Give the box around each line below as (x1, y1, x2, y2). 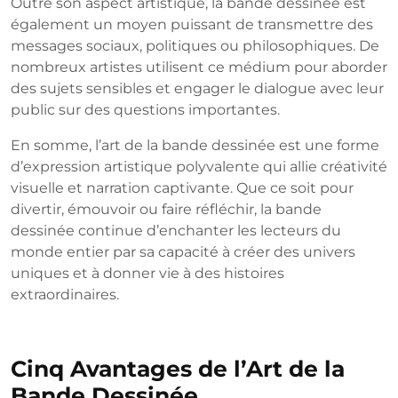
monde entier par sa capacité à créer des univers (11, 243, 355, 261)
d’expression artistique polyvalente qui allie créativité (11, 158, 387, 176)
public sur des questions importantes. (11, 101, 280, 119)
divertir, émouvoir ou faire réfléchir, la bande (11, 201, 322, 219)
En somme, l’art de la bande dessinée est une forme (11, 137, 379, 155)
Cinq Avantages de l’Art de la (11, 355, 345, 383)
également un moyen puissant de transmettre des (11, 16, 373, 34)
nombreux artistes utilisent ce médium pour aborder (11, 59, 387, 76)
